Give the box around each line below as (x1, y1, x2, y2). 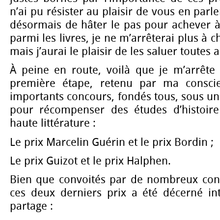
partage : (10, 200, 53, 213)
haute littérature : (10, 117, 96, 130)
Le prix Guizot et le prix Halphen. (10, 154, 171, 167)
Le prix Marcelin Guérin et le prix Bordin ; (10, 136, 214, 149)
